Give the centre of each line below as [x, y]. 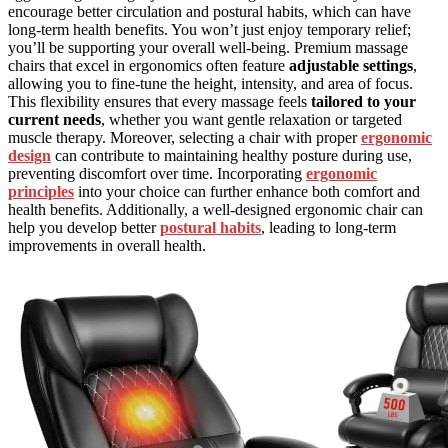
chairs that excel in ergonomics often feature [148, 66]
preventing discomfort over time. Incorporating [157, 174]
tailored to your [363, 102]
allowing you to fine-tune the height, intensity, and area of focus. [210, 84]
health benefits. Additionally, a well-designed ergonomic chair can [215, 210]
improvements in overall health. [107, 246]
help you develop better [84, 228]
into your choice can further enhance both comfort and [247, 192]
